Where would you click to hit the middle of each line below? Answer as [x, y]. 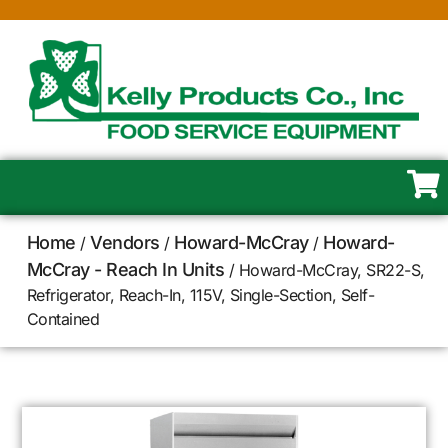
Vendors [125, 242]
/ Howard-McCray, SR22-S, [324, 270]
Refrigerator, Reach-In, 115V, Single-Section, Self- [200, 295]
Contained [63, 319]
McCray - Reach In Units [125, 269]
